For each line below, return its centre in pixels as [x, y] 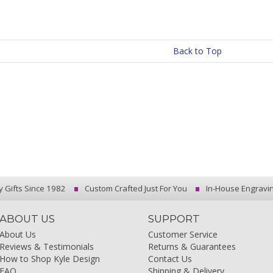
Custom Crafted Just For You [135, 188]
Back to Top [197, 51]
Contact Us [170, 258]
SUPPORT [174, 218]
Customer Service [183, 234]
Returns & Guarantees [192, 246]
